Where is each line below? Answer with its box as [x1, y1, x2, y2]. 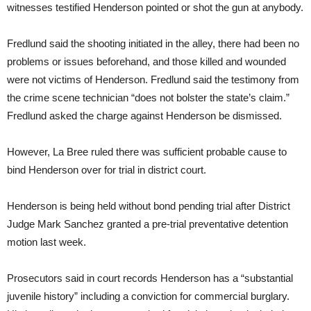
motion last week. [7, 236, 86, 249]
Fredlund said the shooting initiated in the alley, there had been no [7, 37, 299, 50]
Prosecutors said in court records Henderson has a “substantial [7, 272, 293, 285]
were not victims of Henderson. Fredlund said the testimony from [7, 74, 299, 86]
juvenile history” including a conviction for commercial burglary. [7, 290, 289, 303]
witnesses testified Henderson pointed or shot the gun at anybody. [7, 1, 303, 14]
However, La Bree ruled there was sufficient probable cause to [7, 146, 287, 158]
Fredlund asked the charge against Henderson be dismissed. [7, 110, 282, 122]
